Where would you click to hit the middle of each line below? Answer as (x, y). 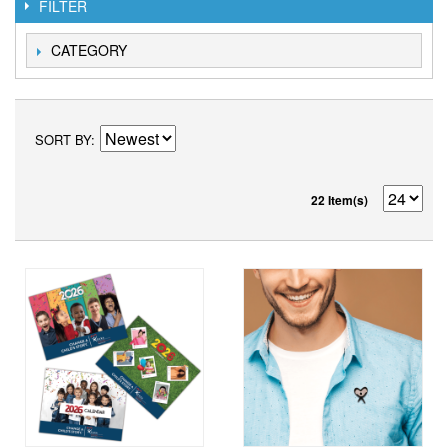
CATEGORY (89, 50)
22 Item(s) (339, 200)
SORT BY (63, 139)
